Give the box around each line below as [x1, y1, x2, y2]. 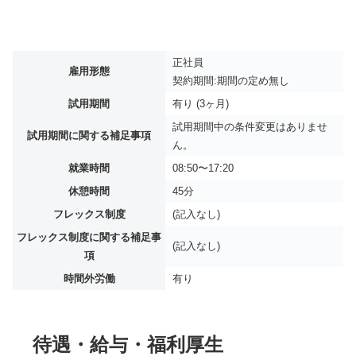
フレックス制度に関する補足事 [17, 230, 161, 243]
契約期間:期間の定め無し [172, 74, 289, 87]
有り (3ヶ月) [172, 97, 229, 110]
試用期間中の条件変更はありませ [172, 120, 327, 133]
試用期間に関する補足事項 [27, 129, 151, 141]
